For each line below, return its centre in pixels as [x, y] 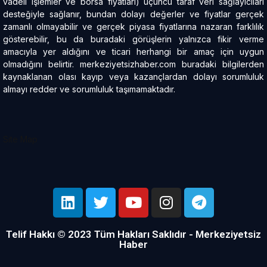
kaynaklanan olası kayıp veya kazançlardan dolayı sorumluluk [133, 76]
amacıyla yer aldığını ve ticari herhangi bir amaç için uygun [133, 51]
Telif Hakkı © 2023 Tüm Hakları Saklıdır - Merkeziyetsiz [133, 234]
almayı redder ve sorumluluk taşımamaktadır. [89, 89]
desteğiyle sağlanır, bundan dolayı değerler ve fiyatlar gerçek [133, 14]
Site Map [20, 139]
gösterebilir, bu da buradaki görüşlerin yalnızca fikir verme [133, 39]
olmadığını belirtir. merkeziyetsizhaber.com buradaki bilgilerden [133, 64]
